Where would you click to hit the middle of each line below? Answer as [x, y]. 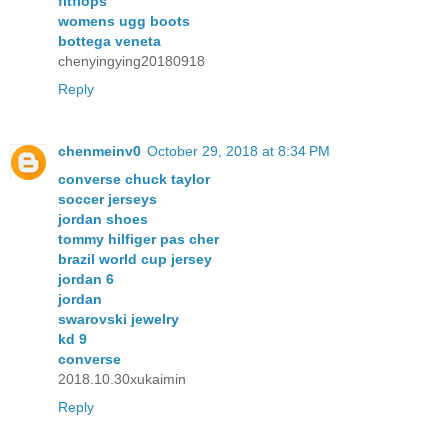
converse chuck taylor [134, 179]
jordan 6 [86, 279]
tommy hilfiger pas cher [138, 239]
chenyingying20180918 [131, 61]
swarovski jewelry [118, 319]
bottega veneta [109, 41]
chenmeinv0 [99, 151]
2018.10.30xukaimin [122, 379]
